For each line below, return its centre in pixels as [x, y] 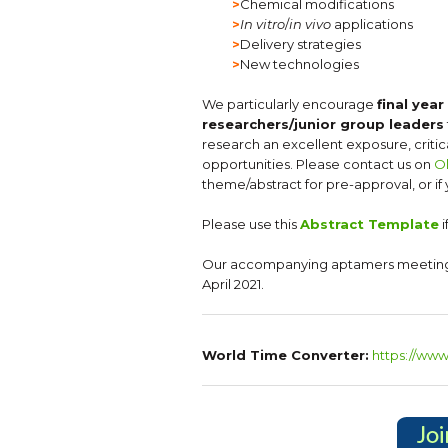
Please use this [251, 224]
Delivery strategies [300, 44]
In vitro [262, 24]
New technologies [299, 64]
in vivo [310, 24]
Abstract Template [369, 224]
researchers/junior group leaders [323, 124]
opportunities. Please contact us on [318, 164]
